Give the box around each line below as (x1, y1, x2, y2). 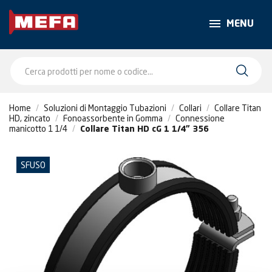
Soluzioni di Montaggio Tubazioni (44, 103, 166, 113)
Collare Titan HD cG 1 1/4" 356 (80, 125, 209, 134)
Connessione (175, 113, 225, 123)
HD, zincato (9, 113, 50, 123)
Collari (179, 103, 202, 113)
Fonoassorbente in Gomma (63, 113, 163, 123)
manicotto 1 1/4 (9, 123, 67, 134)
